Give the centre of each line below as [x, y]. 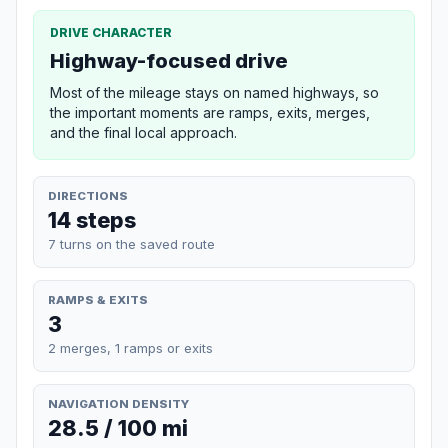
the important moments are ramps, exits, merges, [210, 112]
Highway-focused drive [169, 60]
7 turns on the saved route [131, 243]
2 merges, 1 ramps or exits [130, 347]
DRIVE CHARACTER [111, 32]
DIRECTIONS [88, 195]
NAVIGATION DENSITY [118, 403]
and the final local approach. [143, 132]
